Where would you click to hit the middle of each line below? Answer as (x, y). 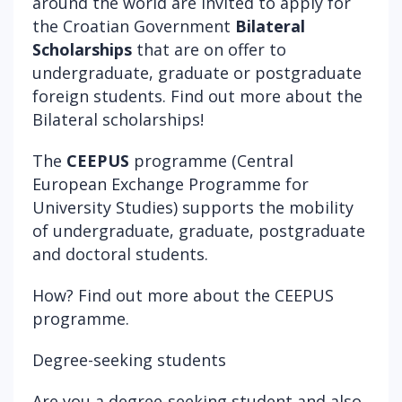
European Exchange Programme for (170, 184)
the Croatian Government (134, 26)
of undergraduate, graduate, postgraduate (199, 230)
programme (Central (214, 160)
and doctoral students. (120, 253)
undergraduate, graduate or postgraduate (197, 72)
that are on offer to (209, 49)
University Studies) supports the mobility (193, 207)
